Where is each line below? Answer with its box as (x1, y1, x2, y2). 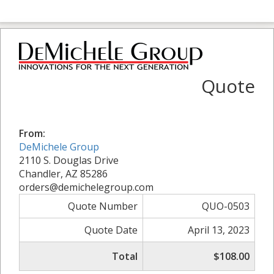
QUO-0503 (202, 199, 250, 213)
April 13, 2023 (188, 223, 250, 237)
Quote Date (84, 223, 138, 237)
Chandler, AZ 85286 (19, 166, 108, 180)
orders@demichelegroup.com (19, 180, 154, 194)
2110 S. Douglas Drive (19, 153, 119, 167)
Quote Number (68, 199, 138, 213)
